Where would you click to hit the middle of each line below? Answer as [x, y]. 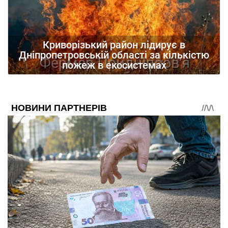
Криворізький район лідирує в [114, 45]
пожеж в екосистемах [114, 65]
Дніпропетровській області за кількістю [114, 55]
